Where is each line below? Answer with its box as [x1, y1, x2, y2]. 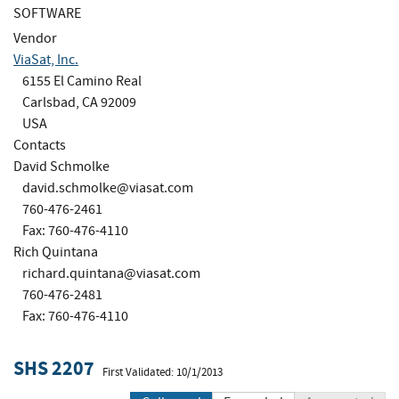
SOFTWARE [13, 4, 81, 22]
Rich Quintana [13, 242, 98, 261]
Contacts [13, 135, 66, 154]
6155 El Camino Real [22, 71, 142, 90]
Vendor [13, 28, 57, 47]
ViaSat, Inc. [13, 50, 78, 69]
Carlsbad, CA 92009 [22, 93, 136, 111]
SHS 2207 [13, 354, 94, 383]
